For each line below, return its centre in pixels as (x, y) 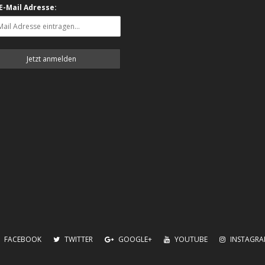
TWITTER (78, 240)
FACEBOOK (22, 240)
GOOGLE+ (134, 240)
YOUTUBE (190, 240)
